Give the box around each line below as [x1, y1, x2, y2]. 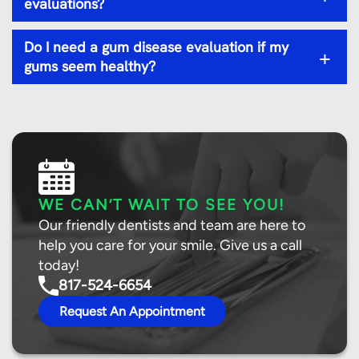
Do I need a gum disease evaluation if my [24, 38, 288, 56]
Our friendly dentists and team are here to [38, 216, 306, 235]
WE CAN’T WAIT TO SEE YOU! [38, 196, 286, 215]
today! [38, 256, 80, 275]
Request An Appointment [59, 303, 206, 319]
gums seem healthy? [24, 57, 155, 75]
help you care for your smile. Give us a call [38, 236, 303, 255]
